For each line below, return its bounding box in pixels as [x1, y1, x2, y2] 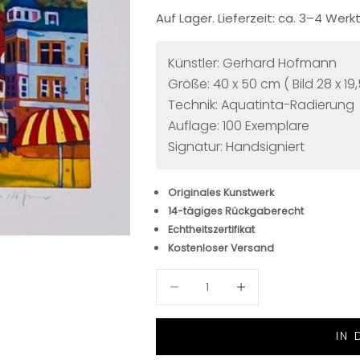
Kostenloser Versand [167, 240, 274, 255]
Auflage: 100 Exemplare [167, 116, 309, 135]
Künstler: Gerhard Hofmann [167, 53, 337, 72]
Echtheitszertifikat [167, 222, 255, 236]
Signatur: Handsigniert [167, 137, 305, 156]
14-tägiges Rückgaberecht [167, 203, 304, 218]
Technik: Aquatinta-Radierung [167, 95, 354, 114]
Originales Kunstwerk [167, 185, 274, 199]
